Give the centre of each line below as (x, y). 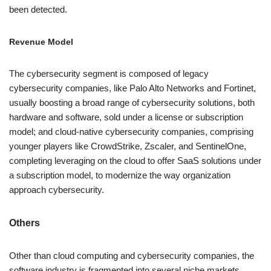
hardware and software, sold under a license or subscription (126, 117)
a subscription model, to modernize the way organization (120, 175)
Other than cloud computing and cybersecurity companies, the (132, 255)
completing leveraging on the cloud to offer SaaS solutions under (135, 160)
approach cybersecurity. (57, 189)
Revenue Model (41, 41)
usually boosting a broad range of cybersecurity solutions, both (132, 102)
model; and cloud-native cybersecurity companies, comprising (131, 131)
